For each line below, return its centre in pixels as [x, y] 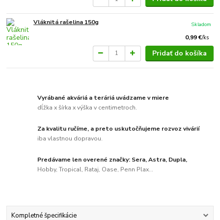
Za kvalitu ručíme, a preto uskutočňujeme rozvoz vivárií [119, 129]
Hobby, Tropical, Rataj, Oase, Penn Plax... [96, 169]
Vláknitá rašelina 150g [66, 22]
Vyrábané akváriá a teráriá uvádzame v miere [103, 98]
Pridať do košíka [179, 53]
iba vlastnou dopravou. [70, 138]
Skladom [201, 25]
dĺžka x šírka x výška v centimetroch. [87, 107]
